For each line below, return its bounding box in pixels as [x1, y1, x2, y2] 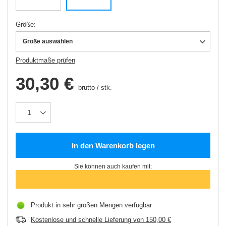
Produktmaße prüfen [16, 56, 75, 65]
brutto [76, 84, 95, 92]
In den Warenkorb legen [71, 141, 155, 150]
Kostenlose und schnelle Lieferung [31, 216, 131, 224]
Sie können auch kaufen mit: [74, 163, 152, 171]
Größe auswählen [23, 38, 73, 45]
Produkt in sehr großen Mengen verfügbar [31, 201, 152, 209]
